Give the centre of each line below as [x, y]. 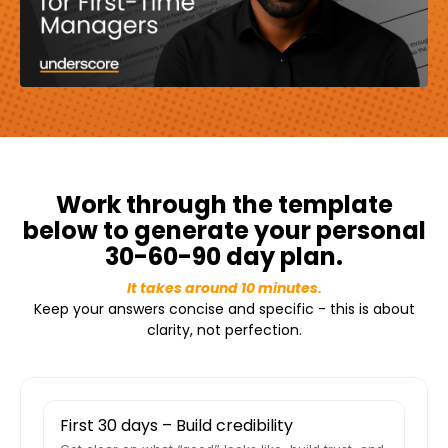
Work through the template [224, 205]
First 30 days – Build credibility [176, 426]
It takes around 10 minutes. [224, 288]
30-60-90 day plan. [224, 257]
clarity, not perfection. [224, 330]
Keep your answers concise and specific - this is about [224, 309]
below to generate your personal [224, 231]
